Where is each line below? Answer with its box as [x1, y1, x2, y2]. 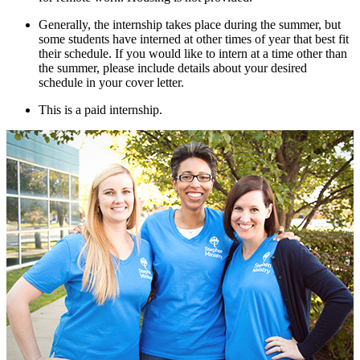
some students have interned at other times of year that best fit [39, 31, 349, 46]
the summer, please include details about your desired [39, 60, 307, 75]
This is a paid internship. [39, 102, 162, 117]
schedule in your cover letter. [39, 75, 184, 89]
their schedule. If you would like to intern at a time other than [39, 46, 347, 60]
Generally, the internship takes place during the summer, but [39, 17, 341, 31]
